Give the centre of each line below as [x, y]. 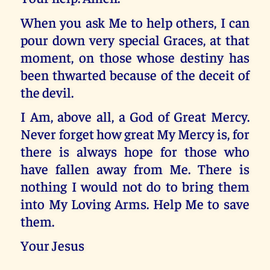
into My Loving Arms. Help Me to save [135, 203]
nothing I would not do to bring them [135, 186]
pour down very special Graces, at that [135, 39]
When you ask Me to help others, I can [135, 22]
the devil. [47, 92]
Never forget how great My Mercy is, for [135, 133]
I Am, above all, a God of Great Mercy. [135, 116]
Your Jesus [53, 245]
